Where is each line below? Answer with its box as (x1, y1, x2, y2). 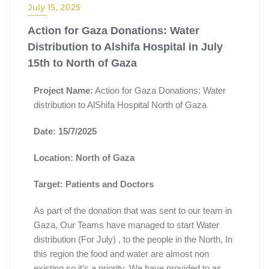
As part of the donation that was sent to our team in (34, 205, 232, 216)
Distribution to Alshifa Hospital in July (28, 40, 223, 53)
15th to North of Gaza (28, 56, 137, 69)
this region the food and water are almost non (34, 248, 209, 259)
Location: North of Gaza (34, 152, 134, 163)
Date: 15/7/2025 (34, 125, 97, 136)
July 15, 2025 (28, 1, 80, 13)
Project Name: (34, 85, 93, 95)
